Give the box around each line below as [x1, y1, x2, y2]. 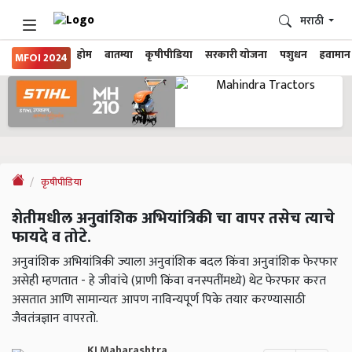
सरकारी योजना [205, 46, 267, 64]
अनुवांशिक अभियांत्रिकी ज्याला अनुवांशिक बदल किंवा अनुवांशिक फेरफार [12, 251, 338, 273]
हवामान [320, 46, 350, 64]
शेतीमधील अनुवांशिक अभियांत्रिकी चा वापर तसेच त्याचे [12, 205, 335, 233]
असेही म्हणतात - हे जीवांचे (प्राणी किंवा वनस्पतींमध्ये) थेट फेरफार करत [12, 270, 326, 292]
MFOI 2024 [15, 49, 68, 67]
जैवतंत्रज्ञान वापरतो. [12, 308, 98, 330]
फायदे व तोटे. [12, 224, 91, 251]
